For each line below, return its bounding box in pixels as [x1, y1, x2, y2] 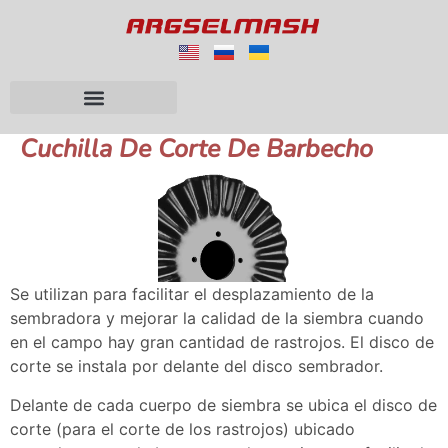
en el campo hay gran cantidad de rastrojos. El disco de [10, 332, 434, 353]
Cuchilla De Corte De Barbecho [20, 132, 373, 167]
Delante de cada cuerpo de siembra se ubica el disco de [10, 394, 437, 415]
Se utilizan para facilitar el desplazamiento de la [10, 284, 374, 305]
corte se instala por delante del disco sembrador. [10, 356, 383, 377]
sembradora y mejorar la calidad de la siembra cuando [10, 308, 424, 329]
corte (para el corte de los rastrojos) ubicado [10, 418, 355, 439]
